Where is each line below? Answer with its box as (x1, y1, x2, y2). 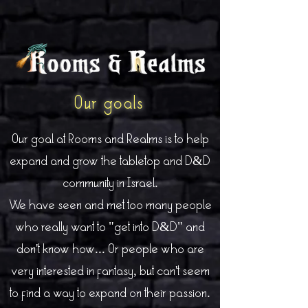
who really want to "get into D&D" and (15, 219, 205, 236)
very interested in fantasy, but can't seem (10, 263, 210, 280)
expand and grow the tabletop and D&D (10, 153, 210, 170)
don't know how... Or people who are (16, 241, 204, 258)
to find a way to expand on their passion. (10, 285, 210, 302)
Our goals (74, 93, 145, 115)
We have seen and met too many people (8, 197, 212, 214)
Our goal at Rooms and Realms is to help (11, 131, 209, 148)
